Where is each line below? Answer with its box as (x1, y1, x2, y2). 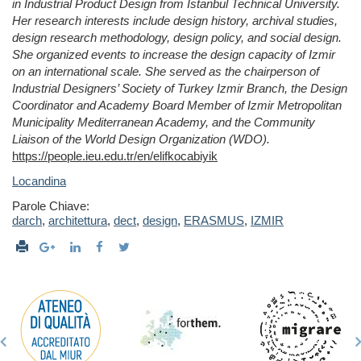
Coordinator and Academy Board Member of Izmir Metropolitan (12, 98, 342, 113)
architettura (48, 214, 107, 228)
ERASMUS (184, 214, 244, 228)
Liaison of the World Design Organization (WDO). (12, 132, 270, 147)
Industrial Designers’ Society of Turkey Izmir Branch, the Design (12, 81, 347, 96)
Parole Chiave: (12, 199, 89, 214)
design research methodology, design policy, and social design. (12, 31, 342, 45)
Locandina (12, 174, 66, 189)
